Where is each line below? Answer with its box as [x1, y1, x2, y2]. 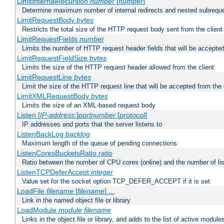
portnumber [78, 111, 115, 119]
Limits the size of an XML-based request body [22, 101, 155, 109]
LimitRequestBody [16, 16, 76, 24]
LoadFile [16, 187, 46, 195]
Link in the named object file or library [22, 196, 130, 204]
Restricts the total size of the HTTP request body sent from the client [22, 25, 222, 33]
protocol [119, 111, 145, 119]
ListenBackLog [16, 130, 65, 138]
